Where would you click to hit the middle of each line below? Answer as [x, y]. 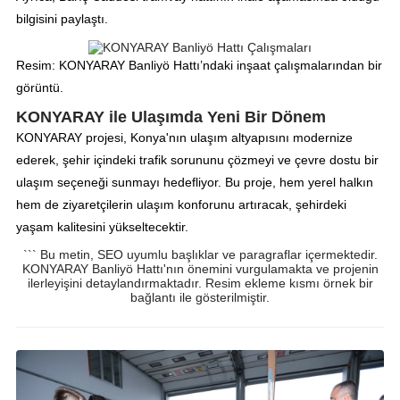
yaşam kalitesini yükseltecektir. [102, 227]
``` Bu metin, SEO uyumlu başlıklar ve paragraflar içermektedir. [200, 255]
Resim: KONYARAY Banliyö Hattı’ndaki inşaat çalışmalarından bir [199, 66]
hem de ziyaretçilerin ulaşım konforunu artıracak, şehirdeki [181, 205]
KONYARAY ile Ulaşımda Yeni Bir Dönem [171, 117]
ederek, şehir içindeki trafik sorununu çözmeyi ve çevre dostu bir [197, 160]
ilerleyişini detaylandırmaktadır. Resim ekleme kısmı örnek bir [200, 283]
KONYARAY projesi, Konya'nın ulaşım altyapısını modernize [184, 138]
